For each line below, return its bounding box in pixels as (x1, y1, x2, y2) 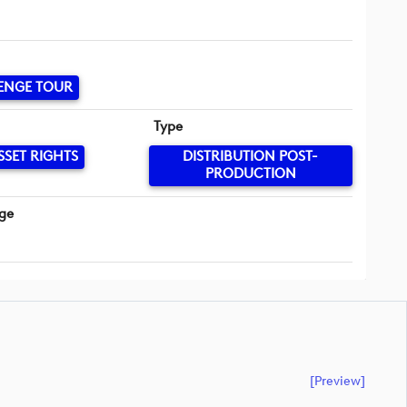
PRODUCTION (204, 165, 296, 183)
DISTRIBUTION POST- (183, 148, 319, 165)
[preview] (310, 372, 365, 389)
